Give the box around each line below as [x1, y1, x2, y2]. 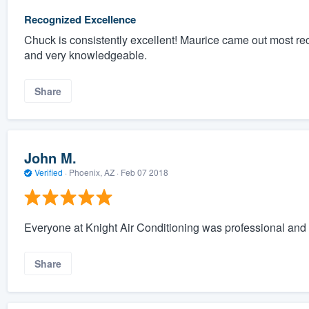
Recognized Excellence [23, 11, 136, 27]
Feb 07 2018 [120, 166, 168, 178]
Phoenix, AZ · [66, 166, 121, 178]
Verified [32, 166, 65, 178]
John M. [23, 147, 77, 168]
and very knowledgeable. [23, 46, 147, 63]
